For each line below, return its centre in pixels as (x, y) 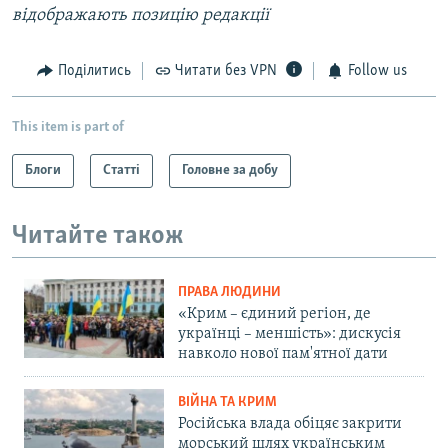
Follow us (377, 71)
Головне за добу (230, 170)
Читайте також (98, 236)
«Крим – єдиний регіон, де (274, 314)
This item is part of (68, 127)
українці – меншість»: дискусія (289, 334)
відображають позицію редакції (140, 16)
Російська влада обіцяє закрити (290, 424)
